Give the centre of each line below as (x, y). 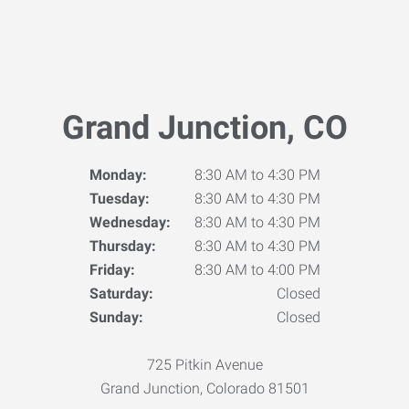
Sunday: (116, 317)
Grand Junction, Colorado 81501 (204, 388)
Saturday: (121, 294)
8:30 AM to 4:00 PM (257, 270)
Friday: (112, 270)
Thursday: (122, 246)
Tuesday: (119, 199)
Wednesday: (130, 222)
